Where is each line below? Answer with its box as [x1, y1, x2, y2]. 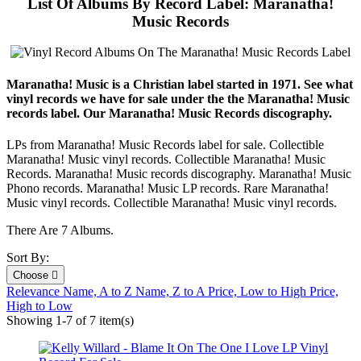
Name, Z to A [135, 284, 208, 298]
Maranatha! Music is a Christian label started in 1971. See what [6, 77, 353, 91]
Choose [13, 268, 52, 281]
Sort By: [6, 250, 49, 264]
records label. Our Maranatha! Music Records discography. [6, 106, 332, 120]
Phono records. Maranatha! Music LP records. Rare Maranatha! [6, 180, 329, 195]
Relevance [6, 284, 63, 298]
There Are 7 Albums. [6, 222, 114, 237]
